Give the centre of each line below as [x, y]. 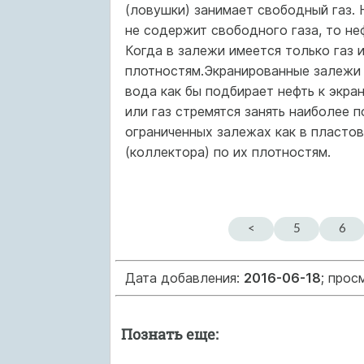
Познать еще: [170, 334]
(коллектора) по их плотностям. [227, 152]
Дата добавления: [184, 278]
